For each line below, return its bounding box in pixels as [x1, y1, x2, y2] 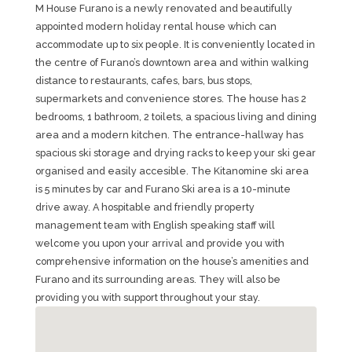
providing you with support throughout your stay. [35, 291, 260, 303]
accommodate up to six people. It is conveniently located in [35, 38, 315, 50]
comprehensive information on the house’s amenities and [35, 255, 309, 267]
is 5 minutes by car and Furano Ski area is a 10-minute [35, 183, 291, 195]
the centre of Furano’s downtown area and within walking [35, 57, 309, 68]
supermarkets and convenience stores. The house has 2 [35, 93, 306, 104]
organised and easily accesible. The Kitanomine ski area [35, 165, 309, 177]
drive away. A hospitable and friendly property [35, 201, 255, 213]
